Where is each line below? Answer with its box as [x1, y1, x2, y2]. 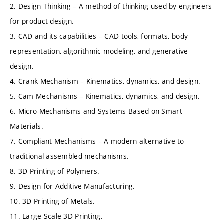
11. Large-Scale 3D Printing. [10, 211, 103, 221]
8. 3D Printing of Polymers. [10, 166, 100, 176]
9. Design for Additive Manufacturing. [10, 181, 135, 191]
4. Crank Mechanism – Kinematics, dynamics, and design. [10, 76, 201, 86]
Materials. [10, 121, 43, 131]
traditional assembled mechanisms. [10, 151, 129, 161]
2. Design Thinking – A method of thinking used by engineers [10, 1, 212, 11]
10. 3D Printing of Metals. [10, 196, 95, 206]
